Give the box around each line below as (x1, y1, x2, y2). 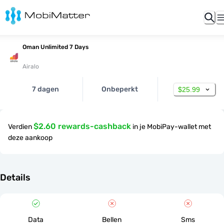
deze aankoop (8, 133, 52, 142)
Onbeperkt (101, 85, 138, 93)
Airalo (22, 63, 39, 70)
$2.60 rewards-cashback (33, 121, 131, 131)
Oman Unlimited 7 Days (22, 43, 88, 50)
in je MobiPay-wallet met (132, 122, 211, 131)
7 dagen (31, 85, 59, 93)
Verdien (8, 122, 32, 131)
